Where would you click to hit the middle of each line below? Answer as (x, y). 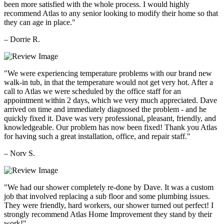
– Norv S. (19, 153)
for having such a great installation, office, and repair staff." (97, 136)
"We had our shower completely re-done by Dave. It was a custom (109, 187)
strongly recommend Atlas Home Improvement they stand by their (108, 214)
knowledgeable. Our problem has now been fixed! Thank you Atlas (110, 127)
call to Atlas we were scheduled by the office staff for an (92, 91)
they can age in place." (40, 22)
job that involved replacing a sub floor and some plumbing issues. (107, 196)
